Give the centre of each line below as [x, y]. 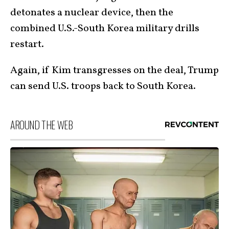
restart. [27, 44]
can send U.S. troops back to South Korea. [103, 86]
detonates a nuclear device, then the [92, 13]
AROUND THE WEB [42, 125]
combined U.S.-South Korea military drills [105, 29]
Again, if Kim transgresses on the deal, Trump [114, 71]
